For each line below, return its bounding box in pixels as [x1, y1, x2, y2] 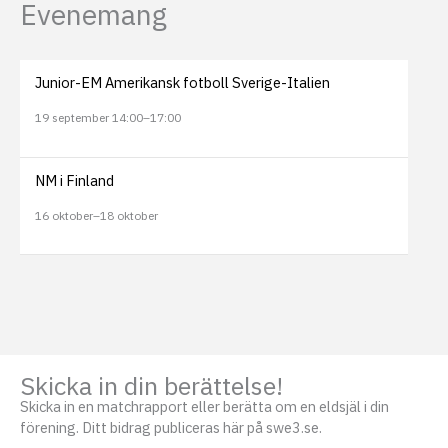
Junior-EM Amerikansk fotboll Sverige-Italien [34, 73, 330, 93]
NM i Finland [34, 171, 114, 191]
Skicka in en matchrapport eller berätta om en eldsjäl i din [20, 396, 389, 416]
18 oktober [99, 207, 158, 223]
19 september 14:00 [34, 109, 143, 125]
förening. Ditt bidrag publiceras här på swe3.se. [20, 417, 322, 437]
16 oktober [34, 207, 93, 223]
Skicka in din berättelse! [20, 368, 283, 402]
